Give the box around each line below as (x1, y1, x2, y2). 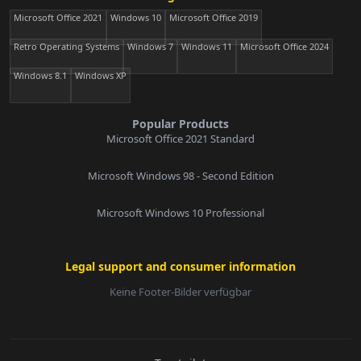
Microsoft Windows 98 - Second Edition (87, 168, 274, 184)
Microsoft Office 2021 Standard (106, 131, 255, 147)
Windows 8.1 (14, 69, 67, 82)
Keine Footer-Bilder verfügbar (110, 284, 251, 300)
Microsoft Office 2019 (169, 11, 258, 24)
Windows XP (75, 69, 127, 82)
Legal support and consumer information (65, 259, 296, 275)
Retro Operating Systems (14, 40, 119, 53)
